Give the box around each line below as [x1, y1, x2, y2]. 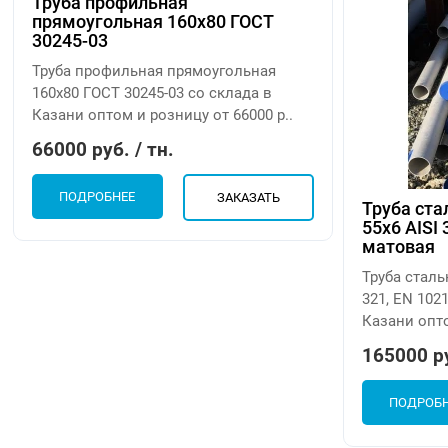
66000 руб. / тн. [32, 138, 175, 162]
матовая [362, 236, 436, 258]
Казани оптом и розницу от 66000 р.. [32, 106, 294, 125]
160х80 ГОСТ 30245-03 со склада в [32, 84, 273, 103]
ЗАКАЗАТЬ [216, 190, 280, 206]
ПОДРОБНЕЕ [59, 189, 136, 205]
